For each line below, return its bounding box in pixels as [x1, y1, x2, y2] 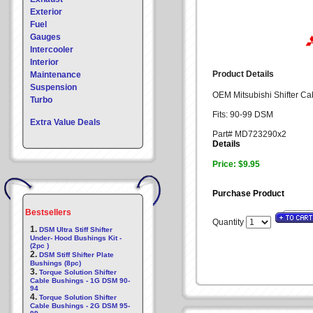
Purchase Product [212, 189, 284, 198]
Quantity [212, 217, 246, 227]
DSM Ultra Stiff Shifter [39, 226, 112, 233]
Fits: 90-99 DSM [212, 110, 273, 119]
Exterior [30, 7, 62, 17]
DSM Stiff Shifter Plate [39, 251, 114, 259]
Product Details [212, 69, 274, 79]
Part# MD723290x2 [212, 129, 286, 139]
